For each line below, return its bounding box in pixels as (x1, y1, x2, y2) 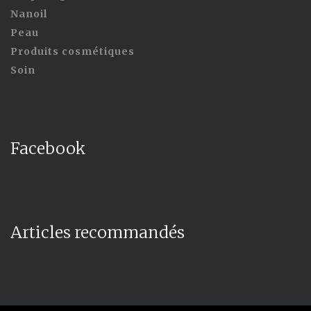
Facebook (10, 138, 86, 159)
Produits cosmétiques (10, 45, 135, 58)
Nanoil (10, 8, 47, 21)
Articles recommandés (10, 222, 185, 243)
